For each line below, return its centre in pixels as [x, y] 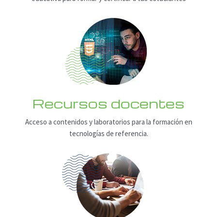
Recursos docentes [108, 103]
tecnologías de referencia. [108, 134]
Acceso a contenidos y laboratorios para [85, 122]
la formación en [168, 122]
